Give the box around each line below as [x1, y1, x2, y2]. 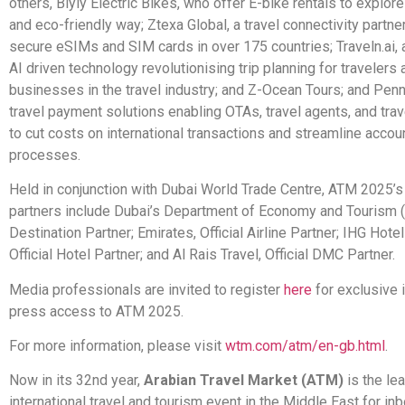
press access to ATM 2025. [9, 302, 184, 320]
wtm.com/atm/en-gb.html [225, 336, 385, 354]
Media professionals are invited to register [9, 280, 284, 298]
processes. [9, 146, 80, 164]
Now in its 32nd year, [9, 372, 144, 390]
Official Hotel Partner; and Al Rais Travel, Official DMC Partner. [9, 246, 395, 264]
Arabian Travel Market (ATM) [144, 372, 344, 390]
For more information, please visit [9, 336, 225, 354]
